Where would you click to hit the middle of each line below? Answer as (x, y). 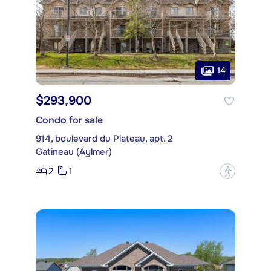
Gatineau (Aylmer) (74, 152)
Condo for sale (69, 120)
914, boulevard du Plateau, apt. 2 (104, 138)
